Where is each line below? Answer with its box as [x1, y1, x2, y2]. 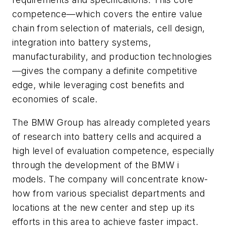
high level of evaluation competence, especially [12, 145, 215, 156]
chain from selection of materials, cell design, [12, 22, 205, 33]
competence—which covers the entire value [12, 8, 202, 19]
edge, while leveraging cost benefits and [12, 79, 184, 90]
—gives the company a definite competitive [12, 65, 198, 76]
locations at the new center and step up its [12, 202, 195, 213]
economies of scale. [12, 93, 98, 104]
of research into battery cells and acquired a [12, 131, 201, 142]
